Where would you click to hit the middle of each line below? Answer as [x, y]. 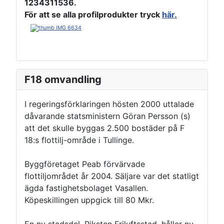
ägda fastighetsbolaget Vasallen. [86, 188]
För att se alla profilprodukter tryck [93, 15]
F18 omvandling [63, 80]
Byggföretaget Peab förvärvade [85, 164]
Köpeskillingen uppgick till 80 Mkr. [89, 200]
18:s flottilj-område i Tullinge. [79, 140]
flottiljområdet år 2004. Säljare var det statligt [112, 176]
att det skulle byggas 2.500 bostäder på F [104, 128]
